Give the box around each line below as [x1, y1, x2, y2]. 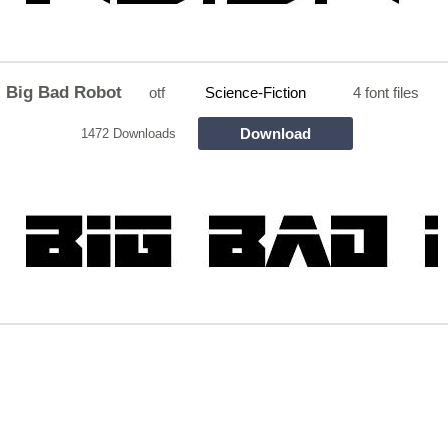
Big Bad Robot [6, 82, 123, 102]
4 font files [353, 84, 420, 102]
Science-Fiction [204, 84, 306, 102]
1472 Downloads [80, 125, 176, 141]
